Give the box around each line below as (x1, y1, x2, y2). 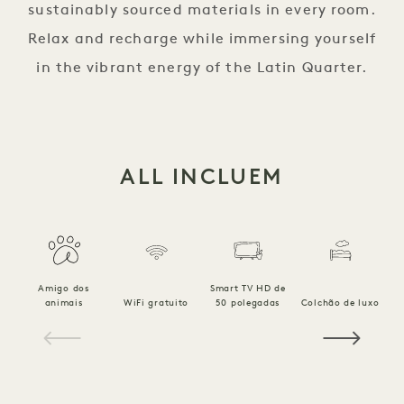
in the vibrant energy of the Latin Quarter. (36, 61, 368, 76)
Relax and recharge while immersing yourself (27, 32, 377, 47)
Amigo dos (38, 284, 90, 294)
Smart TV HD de (210, 284, 286, 294)
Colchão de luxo (300, 298, 380, 308)
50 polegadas (215, 298, 281, 308)
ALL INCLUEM (120, 163, 284, 189)
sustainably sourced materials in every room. (28, 4, 376, 18)
